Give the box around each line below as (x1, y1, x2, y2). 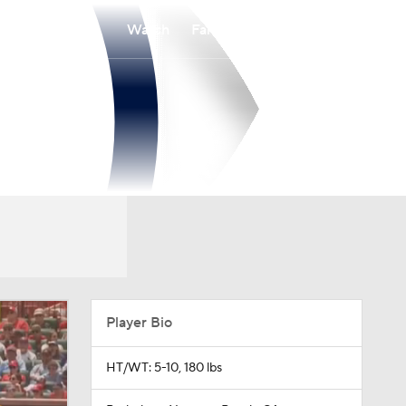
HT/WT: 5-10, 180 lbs (105, 360, 222, 376)
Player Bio (105, 314, 172, 332)
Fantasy (191, 20, 241, 39)
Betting (263, 20, 312, 39)
